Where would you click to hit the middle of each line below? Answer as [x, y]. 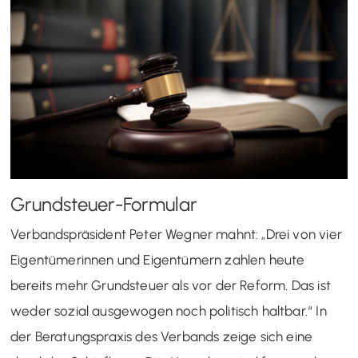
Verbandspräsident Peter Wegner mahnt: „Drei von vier [176, 234]
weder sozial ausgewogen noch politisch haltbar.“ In [169, 310]
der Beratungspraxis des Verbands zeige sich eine [162, 336]
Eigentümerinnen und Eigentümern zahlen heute [158, 259]
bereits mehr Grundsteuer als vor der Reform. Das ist [171, 285]
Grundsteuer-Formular [104, 204]
